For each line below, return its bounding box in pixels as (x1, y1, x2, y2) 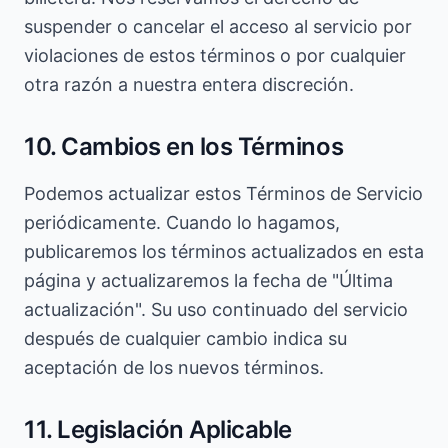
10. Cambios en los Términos (24, 132, 344, 161)
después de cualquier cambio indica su (24, 328, 347, 349)
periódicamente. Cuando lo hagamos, (24, 212, 340, 233)
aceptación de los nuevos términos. (24, 357, 324, 378)
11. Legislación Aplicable (24, 415, 292, 444)
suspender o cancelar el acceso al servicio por (24, 16, 412, 37)
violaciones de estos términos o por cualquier (24, 45, 406, 66)
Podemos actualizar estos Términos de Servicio (24, 183, 423, 204)
